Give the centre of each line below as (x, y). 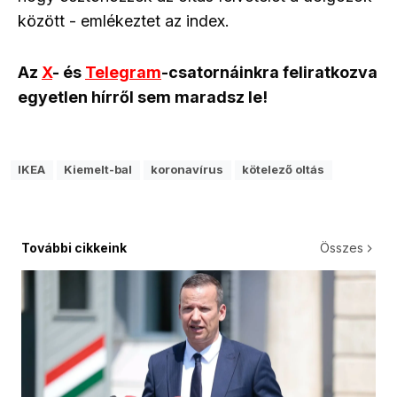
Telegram (123, 73)
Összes (342, 247)
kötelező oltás (284, 170)
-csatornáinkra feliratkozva (269, 73)
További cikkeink (74, 247)
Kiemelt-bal (98, 170)
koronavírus (187, 170)
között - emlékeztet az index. (123, 21)
